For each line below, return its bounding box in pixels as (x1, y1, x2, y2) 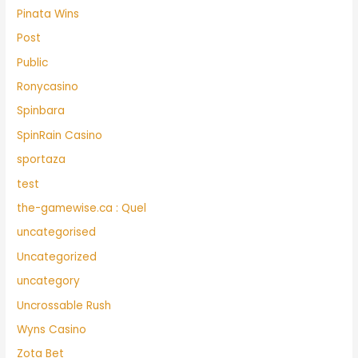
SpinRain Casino (17, 127, 103, 143)
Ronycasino (17, 78, 79, 94)
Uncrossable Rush (17, 297, 112, 313)
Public (17, 54, 49, 70)
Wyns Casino (17, 321, 87, 337)
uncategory (17, 273, 81, 289)
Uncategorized (17, 249, 97, 265)
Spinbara (17, 103, 66, 119)
